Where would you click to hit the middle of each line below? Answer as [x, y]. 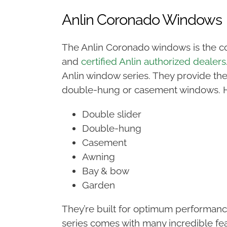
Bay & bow [106, 171]
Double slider [112, 114]
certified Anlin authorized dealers [154, 62]
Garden [99, 185]
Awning [99, 157]
